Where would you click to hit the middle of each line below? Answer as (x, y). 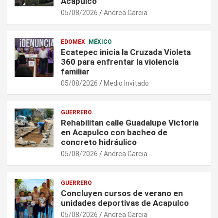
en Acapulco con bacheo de (114, 133)
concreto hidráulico (99, 142)
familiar (75, 72)
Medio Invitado (126, 83)
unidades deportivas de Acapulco (125, 203)
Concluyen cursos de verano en (122, 193)
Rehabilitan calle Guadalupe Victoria (130, 123)
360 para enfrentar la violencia (120, 62)
